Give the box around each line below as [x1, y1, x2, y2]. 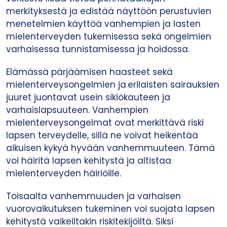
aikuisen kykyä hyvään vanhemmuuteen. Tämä [6, 142, 215, 154]
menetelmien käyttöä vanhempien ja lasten [6, 18, 201, 30]
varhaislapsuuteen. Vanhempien [6, 104, 148, 116]
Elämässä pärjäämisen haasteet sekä [6, 66, 173, 78]
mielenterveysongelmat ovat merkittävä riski [6, 117, 204, 129]
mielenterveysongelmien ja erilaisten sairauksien [6, 79, 219, 91]
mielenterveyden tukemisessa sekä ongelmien [6, 30, 211, 43]
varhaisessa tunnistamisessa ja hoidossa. [6, 43, 194, 55]
